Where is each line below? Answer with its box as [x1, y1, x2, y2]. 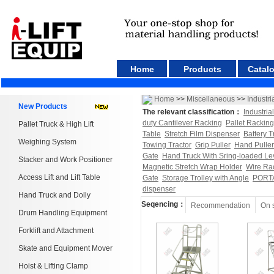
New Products [18, 102, 67, 111]
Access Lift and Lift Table [18, 173, 100, 182]
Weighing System [18, 138, 76, 146]
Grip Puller [195, 141, 231, 149]
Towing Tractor [143, 141, 191, 149]
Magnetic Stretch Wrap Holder [143, 163, 242, 171]
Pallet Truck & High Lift [18, 120, 94, 128]
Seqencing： [141, 200, 185, 209]
